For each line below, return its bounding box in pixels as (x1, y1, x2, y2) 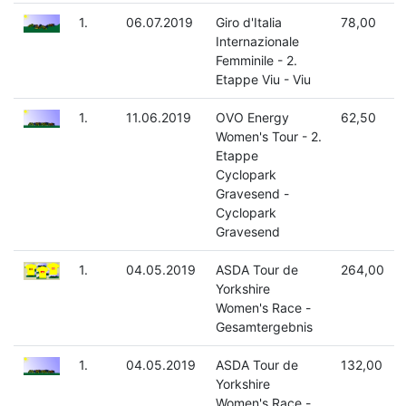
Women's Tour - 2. (215, 129, 322, 145)
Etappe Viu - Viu (215, 72, 311, 88)
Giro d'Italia (215, 14, 282, 31)
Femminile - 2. (215, 53, 297, 69)
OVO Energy (215, 110, 289, 126)
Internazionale (215, 34, 299, 50)
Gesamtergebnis (215, 319, 313, 335)
